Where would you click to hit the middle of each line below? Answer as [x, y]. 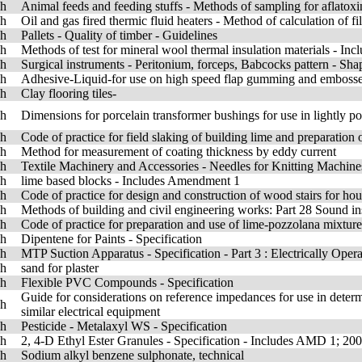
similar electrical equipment [90, 311]
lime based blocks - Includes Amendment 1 [130, 181]
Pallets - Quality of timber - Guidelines [119, 35]
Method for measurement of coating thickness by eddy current [179, 152]
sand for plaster [60, 268]
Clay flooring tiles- [69, 93]
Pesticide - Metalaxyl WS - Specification [124, 326]
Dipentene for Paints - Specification [112, 239]
